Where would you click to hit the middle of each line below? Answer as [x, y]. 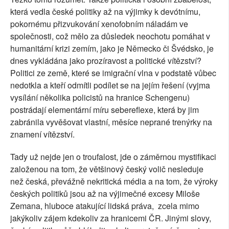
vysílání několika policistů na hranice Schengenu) [100, 98]
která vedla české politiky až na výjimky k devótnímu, [105, 12]
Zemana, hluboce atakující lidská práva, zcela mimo [105, 206]
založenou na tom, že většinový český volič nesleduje [107, 169]
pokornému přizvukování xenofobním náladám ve [99, 24]
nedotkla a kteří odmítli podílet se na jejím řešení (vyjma [110, 85]
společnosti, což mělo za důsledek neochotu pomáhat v [110, 36]
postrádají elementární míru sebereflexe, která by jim [105, 110]
